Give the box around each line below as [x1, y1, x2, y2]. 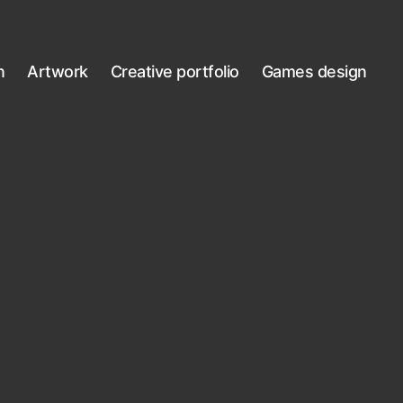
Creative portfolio [110, 62, 239, 81]
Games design [261, 62, 367, 81]
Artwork [27, 62, 88, 81]
